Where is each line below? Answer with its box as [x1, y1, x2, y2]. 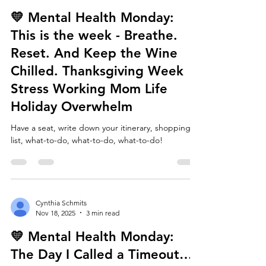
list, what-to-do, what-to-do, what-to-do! [11, 158, 163, 169]
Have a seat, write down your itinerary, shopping [11, 145, 191, 157]
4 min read [86, 12, 119, 22]
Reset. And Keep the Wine [11, 68, 178, 85]
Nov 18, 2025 [36, 232, 75, 241]
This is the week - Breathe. [11, 50, 178, 67]
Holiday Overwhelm [11, 122, 132, 138]
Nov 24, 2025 [36, 12, 75, 22]
